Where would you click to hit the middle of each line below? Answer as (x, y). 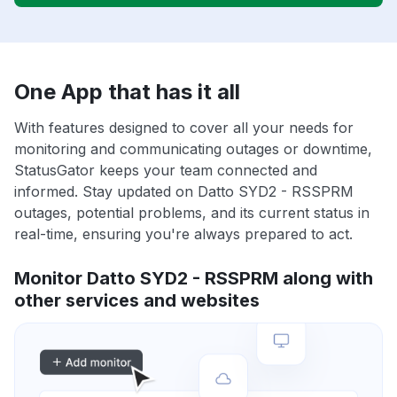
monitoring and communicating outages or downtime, (193, 149)
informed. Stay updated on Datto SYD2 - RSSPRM (184, 192)
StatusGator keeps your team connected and (166, 171)
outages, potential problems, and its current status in (192, 213)
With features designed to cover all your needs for (184, 128)
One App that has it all (127, 92)
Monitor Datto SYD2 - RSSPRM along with (194, 279)
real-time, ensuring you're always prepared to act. (183, 234)
